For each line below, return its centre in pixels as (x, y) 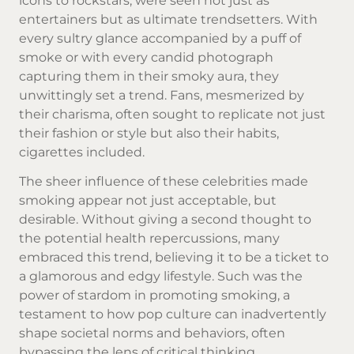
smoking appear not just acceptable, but (148, 200)
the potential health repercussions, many (149, 238)
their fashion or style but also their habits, (149, 134)
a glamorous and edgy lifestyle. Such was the (161, 276)
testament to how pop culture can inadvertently (173, 314)
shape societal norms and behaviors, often (152, 333)
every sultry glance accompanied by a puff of (160, 39)
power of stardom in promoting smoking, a (154, 295)
